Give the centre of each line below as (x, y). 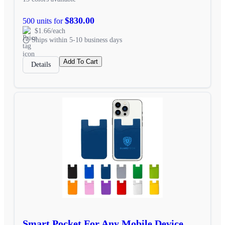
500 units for (44, 21)
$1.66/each (50, 31)
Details (41, 64)
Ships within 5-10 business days (77, 40)
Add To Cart (81, 61)
